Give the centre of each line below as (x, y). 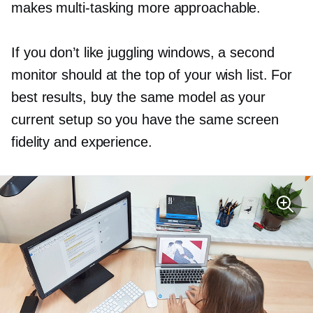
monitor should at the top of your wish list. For (152, 75)
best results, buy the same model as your (138, 97)
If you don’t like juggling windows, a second (143, 53)
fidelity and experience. (82, 142)
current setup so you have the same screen (145, 120)
